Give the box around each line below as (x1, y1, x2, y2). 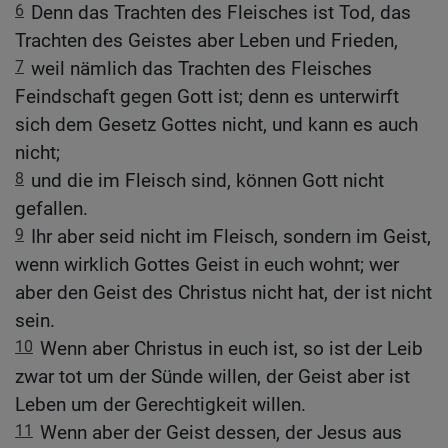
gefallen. (15, 197, 88, 221)
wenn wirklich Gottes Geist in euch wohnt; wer (15, 253, 399, 277)
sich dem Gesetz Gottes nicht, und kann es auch (15, 113, 418, 137)
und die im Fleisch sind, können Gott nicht (31, 169, 384, 193)
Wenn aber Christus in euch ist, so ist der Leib (40, 337, 423, 361)
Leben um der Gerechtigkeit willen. (15, 393, 306, 417)
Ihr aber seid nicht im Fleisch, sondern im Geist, (31, 225, 431, 249)
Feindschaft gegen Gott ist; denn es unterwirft (15, 85, 399, 109)
